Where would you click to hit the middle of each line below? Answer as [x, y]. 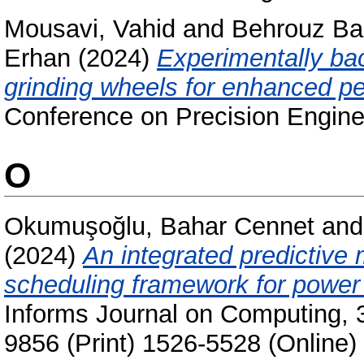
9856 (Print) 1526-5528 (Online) [180, 343]
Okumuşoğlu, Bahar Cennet [159, 226]
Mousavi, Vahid [90, 28]
